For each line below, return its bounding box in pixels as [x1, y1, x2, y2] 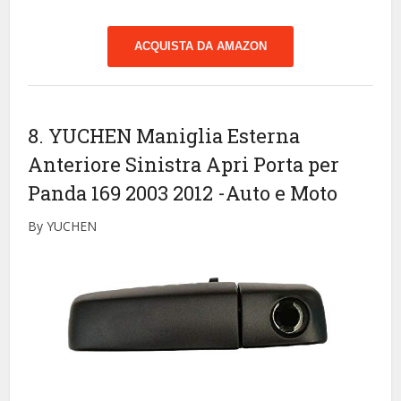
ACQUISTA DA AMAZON [134, 39, 267, 54]
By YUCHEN [28, 218, 98, 235]
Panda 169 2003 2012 [28, 180, 218, 207]
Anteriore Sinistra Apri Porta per [28, 151, 340, 178]
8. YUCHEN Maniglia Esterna [28, 123, 301, 149]
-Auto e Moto [218, 180, 338, 207]
